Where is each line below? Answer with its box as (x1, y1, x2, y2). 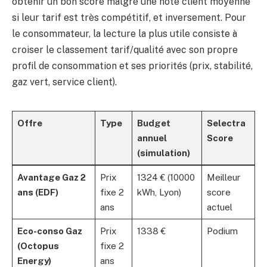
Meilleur (206, 172, 241, 183)
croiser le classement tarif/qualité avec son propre (12, 44, 238, 56)
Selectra (206, 118, 246, 129)
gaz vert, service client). (12, 76, 117, 88)
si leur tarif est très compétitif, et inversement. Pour (12, 12, 246, 24)
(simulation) (136, 148, 190, 159)
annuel (136, 133, 167, 144)
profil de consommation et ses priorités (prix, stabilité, (12, 60, 253, 72)
